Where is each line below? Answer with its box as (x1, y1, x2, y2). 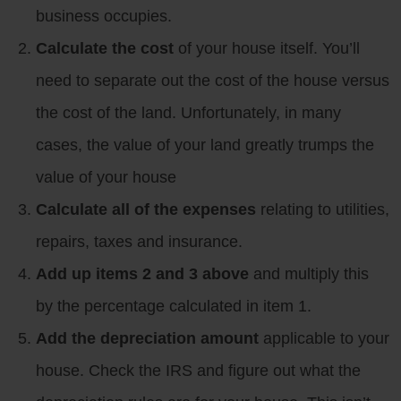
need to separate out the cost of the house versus (36, 71, 389, 90)
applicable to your (259, 328, 389, 347)
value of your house (36, 167, 176, 186)
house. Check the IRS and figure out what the (36, 361, 361, 380)
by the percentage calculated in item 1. (36, 296, 311, 315)
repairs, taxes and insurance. (36, 232, 243, 251)
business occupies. (36, 6, 172, 25)
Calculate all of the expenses (36, 200, 256, 218)
